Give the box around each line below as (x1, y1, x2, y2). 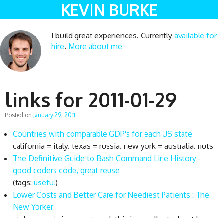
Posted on (5, 111, 33, 119)
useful (34, 177, 55, 187)
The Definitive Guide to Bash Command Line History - (13, 153, 201, 163)
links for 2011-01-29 (5, 87, 177, 111)
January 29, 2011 (33, 111, 75, 119)
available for (174, 31, 217, 40)
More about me (68, 41, 122, 51)
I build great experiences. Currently (51, 31, 174, 40)
